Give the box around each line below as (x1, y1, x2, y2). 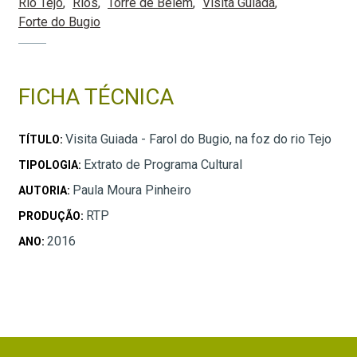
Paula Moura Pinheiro (73, 182, 191, 198)
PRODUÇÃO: (18, 210, 86, 223)
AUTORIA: (18, 184, 73, 198)
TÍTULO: (18, 133, 65, 147)
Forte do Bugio (18, 14, 100, 30)
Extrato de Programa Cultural (84, 157, 242, 173)
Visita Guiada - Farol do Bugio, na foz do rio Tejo (65, 131, 331, 147)
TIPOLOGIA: (18, 159, 84, 172)
